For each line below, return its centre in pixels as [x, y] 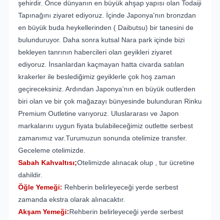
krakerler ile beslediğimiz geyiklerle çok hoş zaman [97, 77]
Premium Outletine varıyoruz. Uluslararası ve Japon [98, 113]
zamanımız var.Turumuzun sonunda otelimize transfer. [103, 138]
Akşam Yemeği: [44, 212]
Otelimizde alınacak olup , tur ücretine [136, 163]
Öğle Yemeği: [40, 187]
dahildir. [30, 175]
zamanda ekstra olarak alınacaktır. [72, 199]
